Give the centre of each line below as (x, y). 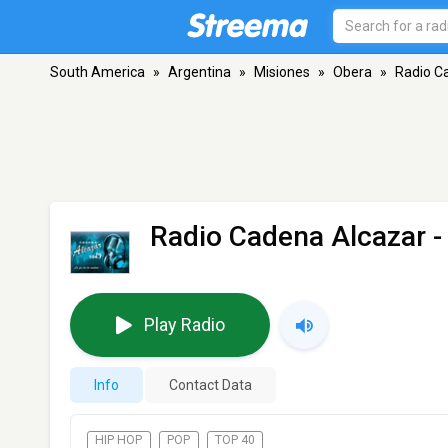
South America (97, 72)
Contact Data (210, 384)
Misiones (282, 72)
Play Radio (184, 325)
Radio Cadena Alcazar (288, 236)
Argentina (199, 72)
